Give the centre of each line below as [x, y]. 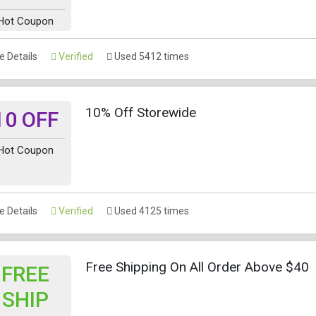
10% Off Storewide [141, 112]
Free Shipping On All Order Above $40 [197, 267]
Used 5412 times [151, 56]
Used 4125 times [151, 211]
